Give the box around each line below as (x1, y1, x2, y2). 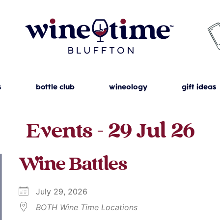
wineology (109, 82, 147, 93)
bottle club (35, 82, 75, 93)
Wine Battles (19, 153, 127, 177)
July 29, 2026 (36, 187, 98, 197)
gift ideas (181, 82, 217, 93)
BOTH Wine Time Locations (36, 202, 138, 213)
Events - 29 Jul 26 (26, 119, 194, 145)
